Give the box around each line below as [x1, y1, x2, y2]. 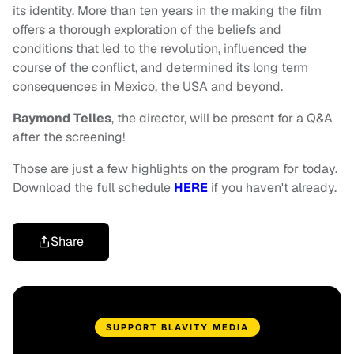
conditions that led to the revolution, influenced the [13, 40, 307, 58]
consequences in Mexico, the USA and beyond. [13, 78, 283, 96]
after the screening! [13, 129, 128, 146]
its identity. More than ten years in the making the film [13, 2, 322, 20]
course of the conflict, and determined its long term [13, 59, 308, 77]
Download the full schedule [13, 179, 174, 197]
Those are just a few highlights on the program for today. [13, 160, 337, 178]
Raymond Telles [13, 110, 111, 127]
